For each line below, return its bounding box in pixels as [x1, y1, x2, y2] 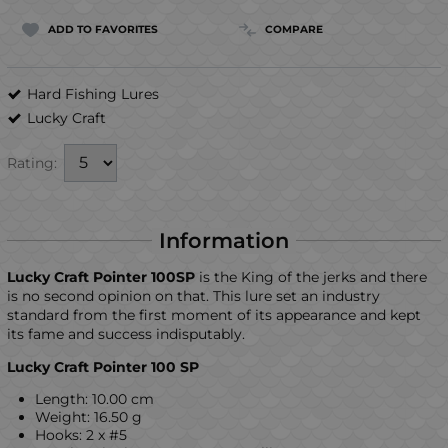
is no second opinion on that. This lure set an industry [7, 286, 380, 305]
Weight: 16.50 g [35, 407, 142, 426]
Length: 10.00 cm [35, 389, 154, 408]
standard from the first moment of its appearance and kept [7, 305, 421, 324]
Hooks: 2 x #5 [35, 425, 127, 444]
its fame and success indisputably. [7, 324, 245, 343]
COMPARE [264, 22, 323, 36]
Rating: [7, 153, 57, 172]
